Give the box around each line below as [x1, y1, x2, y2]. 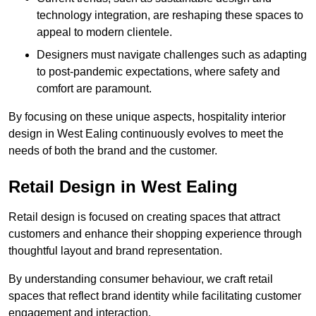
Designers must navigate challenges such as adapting [37, 49, 307, 61]
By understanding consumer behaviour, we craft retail [8, 273, 273, 286]
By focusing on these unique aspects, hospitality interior [8, 111, 286, 123]
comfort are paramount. [37, 83, 152, 95]
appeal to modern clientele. [37, 26, 172, 39]
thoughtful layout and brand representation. [8, 245, 222, 257]
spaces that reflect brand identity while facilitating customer [8, 290, 301, 303]
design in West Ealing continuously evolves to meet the [8, 128, 284, 140]
